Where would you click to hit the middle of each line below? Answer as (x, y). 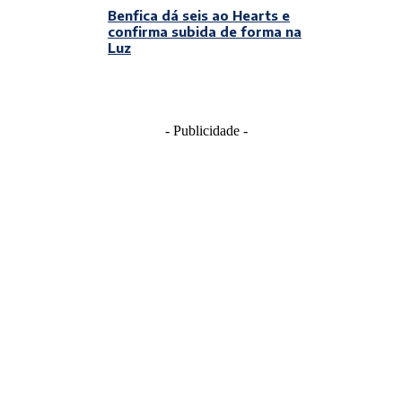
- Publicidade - (206, 131)
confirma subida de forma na (205, 31)
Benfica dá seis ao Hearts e (199, 15)
